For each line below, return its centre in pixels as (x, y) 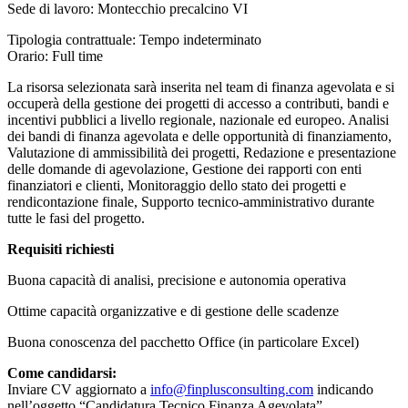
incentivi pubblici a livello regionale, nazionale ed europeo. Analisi (198, 120)
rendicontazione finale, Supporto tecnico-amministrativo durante (191, 202)
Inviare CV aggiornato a (79, 390)
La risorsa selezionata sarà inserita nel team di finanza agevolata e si (201, 87)
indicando (345, 390)
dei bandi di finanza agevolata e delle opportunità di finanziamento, (199, 137)
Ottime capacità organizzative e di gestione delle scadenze (173, 311)
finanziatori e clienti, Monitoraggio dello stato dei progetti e (177, 186)
